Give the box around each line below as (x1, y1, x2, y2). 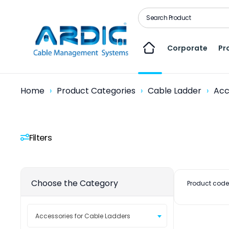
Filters (29, 131, 52, 144)
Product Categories (57, 84, 135, 97)
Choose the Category (31, 177, 118, 189)
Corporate (167, 42, 208, 53)
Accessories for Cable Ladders (35, 211, 130, 220)
